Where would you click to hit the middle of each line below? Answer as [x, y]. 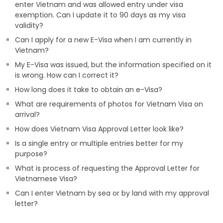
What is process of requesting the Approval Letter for [107, 168]
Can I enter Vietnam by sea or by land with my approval [112, 193]
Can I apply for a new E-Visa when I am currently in [103, 40]
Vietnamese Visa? [46, 179]
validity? [29, 25]
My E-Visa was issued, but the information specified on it [113, 65]
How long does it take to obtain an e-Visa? [89, 90]
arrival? [27, 114]
